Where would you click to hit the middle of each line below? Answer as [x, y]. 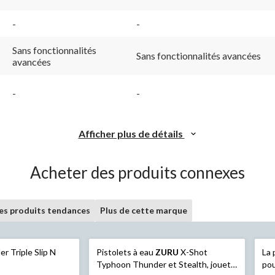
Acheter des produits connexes [137, 172]
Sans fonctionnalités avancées [199, 55]
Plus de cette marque [144, 210]
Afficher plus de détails [131, 133]
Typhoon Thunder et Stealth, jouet [163, 264]
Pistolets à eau [126, 252]
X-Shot [193, 252]
